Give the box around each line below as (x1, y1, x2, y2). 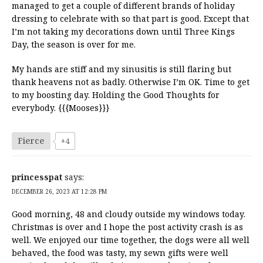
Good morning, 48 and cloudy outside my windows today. (12, 208, 245, 220)
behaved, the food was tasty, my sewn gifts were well (12, 247, 228, 258)
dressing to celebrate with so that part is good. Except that (12, 12, 249, 24)
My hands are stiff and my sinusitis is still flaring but (12, 63, 231, 75)
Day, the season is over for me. (12, 38, 136, 50)
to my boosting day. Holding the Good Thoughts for (12, 89, 220, 100)
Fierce (18, 134, 45, 146)
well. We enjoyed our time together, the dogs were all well (12, 234, 249, 245)
